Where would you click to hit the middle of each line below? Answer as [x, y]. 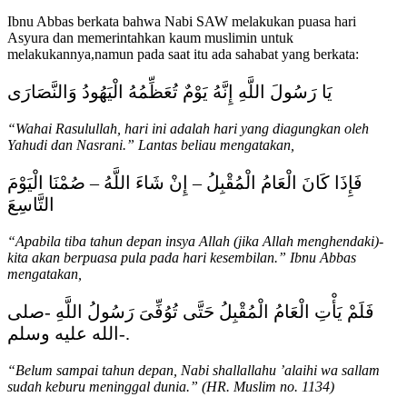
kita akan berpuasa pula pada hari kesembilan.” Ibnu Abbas [182, 257]
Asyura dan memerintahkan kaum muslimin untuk [150, 37]
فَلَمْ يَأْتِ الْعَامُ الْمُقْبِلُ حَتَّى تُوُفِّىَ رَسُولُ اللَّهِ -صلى [191, 311]
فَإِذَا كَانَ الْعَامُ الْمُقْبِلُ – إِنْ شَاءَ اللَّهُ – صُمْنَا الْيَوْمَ [185, 182]
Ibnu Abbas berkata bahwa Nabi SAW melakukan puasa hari [182, 21]
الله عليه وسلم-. [124, 333]
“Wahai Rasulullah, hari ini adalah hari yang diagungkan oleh [188, 128]
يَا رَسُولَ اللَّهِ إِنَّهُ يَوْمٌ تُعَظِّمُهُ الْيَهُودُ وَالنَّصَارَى [170, 91]
